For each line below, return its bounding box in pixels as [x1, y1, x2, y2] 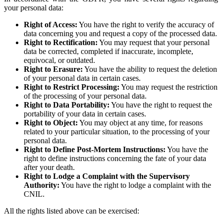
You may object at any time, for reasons [78, 118, 203, 127]
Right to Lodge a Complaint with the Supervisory [24, 171, 190, 180]
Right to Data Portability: [24, 100, 110, 109]
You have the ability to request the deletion [83, 64, 217, 73]
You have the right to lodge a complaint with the [59, 180, 211, 189]
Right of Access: [24, 20, 77, 29]
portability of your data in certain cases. [24, 109, 146, 118]
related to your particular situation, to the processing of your [24, 127, 210, 136]
